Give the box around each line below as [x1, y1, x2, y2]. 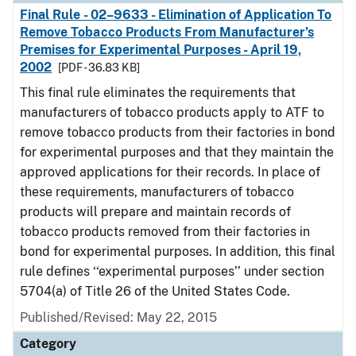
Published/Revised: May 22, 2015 [20, 310, 217, 325]
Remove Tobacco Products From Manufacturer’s [20, 25, 315, 40]
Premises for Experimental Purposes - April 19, [20, 42, 302, 57]
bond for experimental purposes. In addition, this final [20, 244, 335, 259]
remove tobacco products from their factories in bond [20, 125, 335, 140]
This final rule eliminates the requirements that [20, 85, 296, 100]
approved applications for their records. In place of [20, 164, 320, 180]
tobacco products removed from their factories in [20, 224, 310, 239]
